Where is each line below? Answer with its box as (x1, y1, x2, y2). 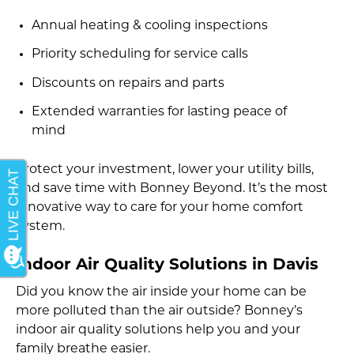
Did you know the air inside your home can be (16, 286, 307, 299)
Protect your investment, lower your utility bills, (16, 164, 314, 176)
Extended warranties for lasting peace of (32, 106, 287, 119)
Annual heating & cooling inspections (32, 19, 268, 32)
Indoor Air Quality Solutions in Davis (16, 258, 318, 273)
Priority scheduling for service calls (32, 48, 248, 61)
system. (16, 220, 65, 233)
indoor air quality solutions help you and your (16, 324, 300, 337)
